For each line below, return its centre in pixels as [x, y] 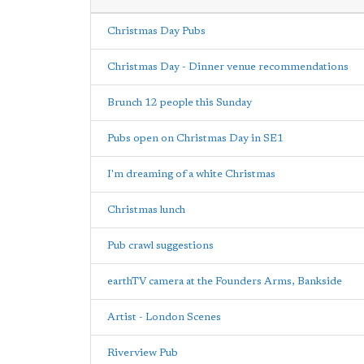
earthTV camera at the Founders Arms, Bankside [225, 281]
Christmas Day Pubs [156, 31]
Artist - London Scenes [164, 317]
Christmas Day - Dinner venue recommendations [228, 67]
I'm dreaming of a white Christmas [191, 174]
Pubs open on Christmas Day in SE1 [195, 138]
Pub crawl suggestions [160, 245]
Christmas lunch [146, 210]
